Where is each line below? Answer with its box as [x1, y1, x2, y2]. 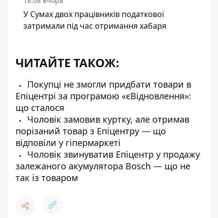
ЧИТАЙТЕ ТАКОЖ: [16, 54, 119, 71]
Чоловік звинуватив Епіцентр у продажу [25, 148, 200, 161]
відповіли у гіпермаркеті [16, 137, 121, 149]
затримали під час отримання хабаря [23, 20, 166, 32]
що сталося [16, 102, 64, 114]
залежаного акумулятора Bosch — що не [16, 160, 190, 172]
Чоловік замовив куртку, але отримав [25, 113, 189, 126]
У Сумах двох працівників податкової [23, 9, 164, 20]
